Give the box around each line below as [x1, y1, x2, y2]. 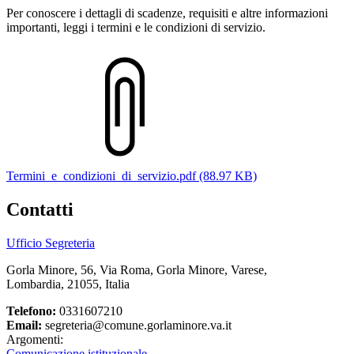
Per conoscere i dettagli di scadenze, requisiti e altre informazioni [6, 6, 328, 21]
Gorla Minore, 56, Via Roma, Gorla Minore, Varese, [6, 263, 267, 277]
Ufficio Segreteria [6, 236, 95, 250]
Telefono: [6, 304, 56, 318]
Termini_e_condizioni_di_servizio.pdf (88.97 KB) [6, 169, 257, 183]
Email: [6, 318, 42, 333]
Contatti [6, 199, 73, 220]
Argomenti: [6, 333, 63, 347]
